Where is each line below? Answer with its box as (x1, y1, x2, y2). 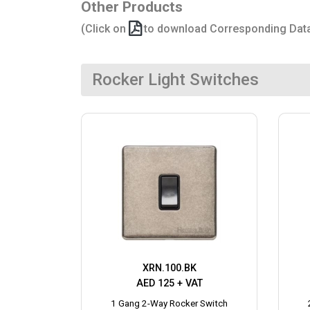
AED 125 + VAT (136, 277, 203, 289)
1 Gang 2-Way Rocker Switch (111, 298, 228, 309)
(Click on (81, 21, 129, 35)
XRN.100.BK (142, 262, 197, 274)
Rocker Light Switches (92, 69, 259, 89)
